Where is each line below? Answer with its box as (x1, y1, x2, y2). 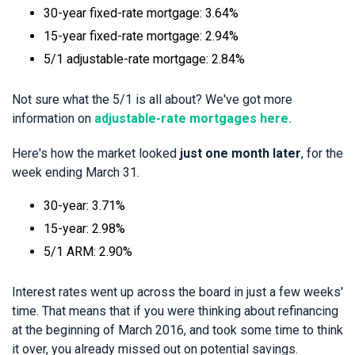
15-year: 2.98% (44, 220, 125, 236)
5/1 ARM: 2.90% (44, 243, 132, 259)
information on (12, 110, 94, 126)
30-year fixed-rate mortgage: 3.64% (44, 5, 239, 21)
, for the (301, 145, 343, 161)
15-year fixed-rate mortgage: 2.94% (44, 28, 239, 44)
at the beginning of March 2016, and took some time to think (12, 322, 343, 338)
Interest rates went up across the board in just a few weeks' (12, 284, 343, 300)
